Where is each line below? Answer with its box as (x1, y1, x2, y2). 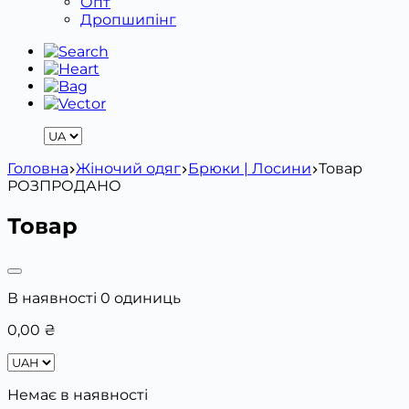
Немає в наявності (7, 385, 148, 404)
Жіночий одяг (76, 160, 181, 177)
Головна (7, 160, 68, 177)
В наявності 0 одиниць (7, 288, 181, 307)
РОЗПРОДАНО (7, 177, 121, 194)
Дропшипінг (80, 11, 176, 28)
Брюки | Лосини (188, 160, 311, 177)
